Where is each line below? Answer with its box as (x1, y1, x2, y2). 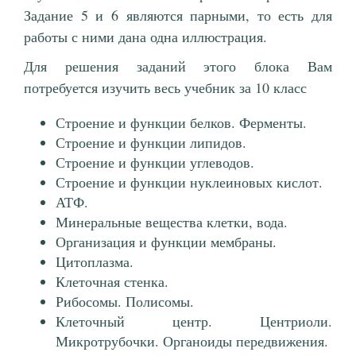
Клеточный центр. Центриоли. (56, 311, 332, 331)
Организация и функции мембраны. (56, 232, 277, 252)
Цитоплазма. (56, 252, 133, 272)
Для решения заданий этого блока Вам (24, 56, 332, 76)
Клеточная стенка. (56, 272, 168, 292)
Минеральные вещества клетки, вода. (56, 212, 288, 232)
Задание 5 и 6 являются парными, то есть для (24, 6, 332, 25)
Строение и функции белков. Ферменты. (56, 113, 307, 133)
